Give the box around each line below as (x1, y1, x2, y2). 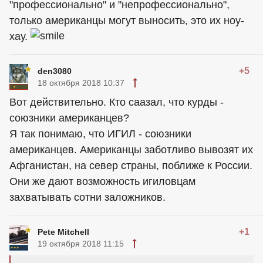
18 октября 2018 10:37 (38, 78, 124, 88)
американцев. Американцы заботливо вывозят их (9, 144, 253, 156)
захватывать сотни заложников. (9, 191, 166, 204)
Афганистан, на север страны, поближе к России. (9, 160, 252, 172)
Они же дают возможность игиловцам (9, 176, 195, 188)
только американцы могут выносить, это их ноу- (9, 15, 244, 27)
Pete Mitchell (38, 227, 89, 237)
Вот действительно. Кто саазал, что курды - (9, 96, 224, 109)
